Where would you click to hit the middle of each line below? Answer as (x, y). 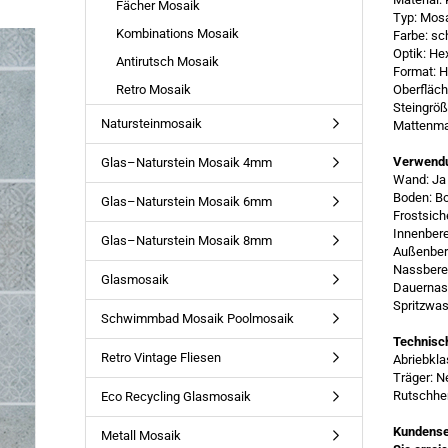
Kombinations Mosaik (177, 33)
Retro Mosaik (153, 89)
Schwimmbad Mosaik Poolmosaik (197, 318)
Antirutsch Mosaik (167, 61)
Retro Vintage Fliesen (160, 357)
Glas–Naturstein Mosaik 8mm (186, 240)
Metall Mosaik (140, 435)
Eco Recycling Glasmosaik (175, 396)
